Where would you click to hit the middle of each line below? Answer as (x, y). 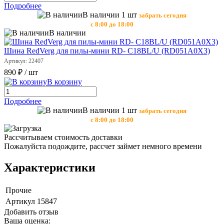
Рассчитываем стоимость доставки (63, 137)
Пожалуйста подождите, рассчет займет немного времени (103, 146)
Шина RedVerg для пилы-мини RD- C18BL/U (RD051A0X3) (107, 51)
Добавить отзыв (31, 212)
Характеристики (50, 168)
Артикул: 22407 (24, 61)
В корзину (64, 82)
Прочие (18, 190)
